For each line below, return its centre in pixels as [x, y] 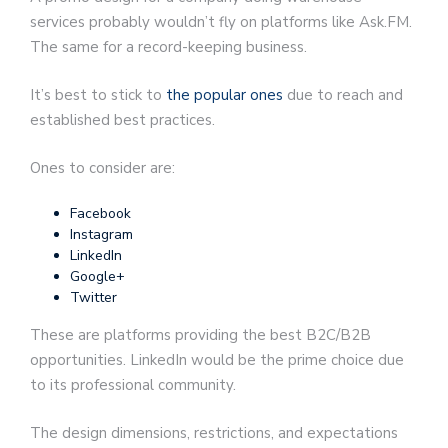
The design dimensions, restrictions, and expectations [214, 432]
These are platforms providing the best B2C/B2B [200, 335]
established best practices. [122, 120]
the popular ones [224, 95]
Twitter [93, 298]
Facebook [100, 214]
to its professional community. [133, 385]
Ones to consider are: [102, 167]
